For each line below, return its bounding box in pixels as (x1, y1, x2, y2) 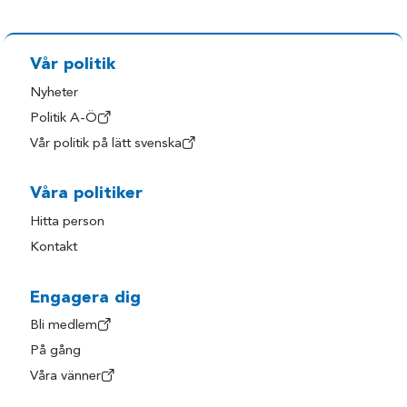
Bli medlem (30, 319, 98, 333)
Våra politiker (30, 185, 144, 203)
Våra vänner (30, 370, 102, 384)
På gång (30, 344, 82, 359)
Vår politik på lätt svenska (30, 136, 183, 151)
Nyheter (30, 85, 79, 100)
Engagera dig (30, 289, 142, 307)
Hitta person (30, 214, 105, 229)
